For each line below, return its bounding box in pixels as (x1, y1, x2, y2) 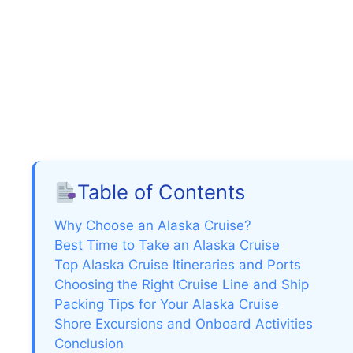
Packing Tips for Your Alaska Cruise (54, 296, 279, 313)
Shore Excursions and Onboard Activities (54, 316, 313, 333)
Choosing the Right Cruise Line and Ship (54, 277, 309, 293)
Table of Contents (77, 180, 246, 205)
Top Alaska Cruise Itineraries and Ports (54, 257, 301, 273)
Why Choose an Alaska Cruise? (54, 217, 251, 234)
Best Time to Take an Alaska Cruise (54, 237, 280, 254)
